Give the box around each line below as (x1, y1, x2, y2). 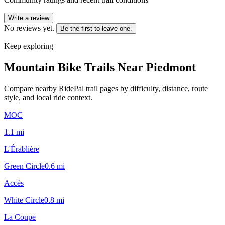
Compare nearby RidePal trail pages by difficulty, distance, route (4, 84, 208, 93)
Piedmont (146, 60, 196, 74)
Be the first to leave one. (60, 24, 132, 32)
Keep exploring (4, 41, 53, 50)
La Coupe (4, 212, 36, 221)
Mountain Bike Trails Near (4, 60, 146, 74)
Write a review (8, 14, 49, 22)
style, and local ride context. (4, 93, 92, 102)
